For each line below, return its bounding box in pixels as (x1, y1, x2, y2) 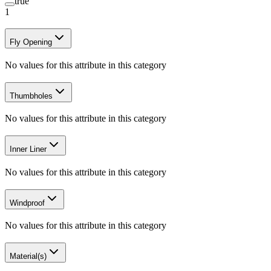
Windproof (10, 198, 45, 207)
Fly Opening (10, 38, 52, 47)
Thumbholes (10, 91, 53, 100)
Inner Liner (10, 145, 47, 154)
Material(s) (10, 252, 47, 261)
